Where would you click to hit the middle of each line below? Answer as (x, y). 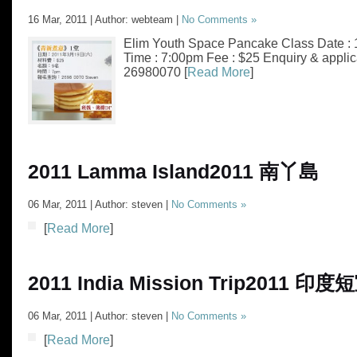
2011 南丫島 (264, 172)
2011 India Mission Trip (137, 283)
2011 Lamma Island (119, 172)
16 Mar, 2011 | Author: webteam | (105, 20)
